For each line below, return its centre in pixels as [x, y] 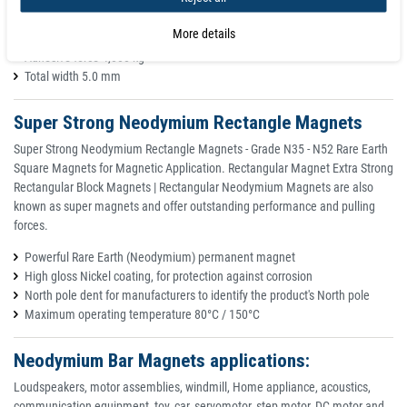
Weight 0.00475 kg [72, 39]
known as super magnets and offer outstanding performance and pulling [194, 207]
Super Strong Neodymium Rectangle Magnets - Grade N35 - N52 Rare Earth [201, 149]
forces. [31, 226]
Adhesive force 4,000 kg [84, 58]
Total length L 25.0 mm [83, 20]
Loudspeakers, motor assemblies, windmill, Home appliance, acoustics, [192, 387]
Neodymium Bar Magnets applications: [162, 361]
